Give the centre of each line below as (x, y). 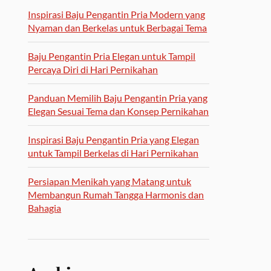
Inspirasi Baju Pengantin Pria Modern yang (117, 14)
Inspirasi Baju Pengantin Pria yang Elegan (114, 139)
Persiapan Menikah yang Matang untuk (110, 181)
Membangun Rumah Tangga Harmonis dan (116, 194)
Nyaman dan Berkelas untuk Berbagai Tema (118, 28)
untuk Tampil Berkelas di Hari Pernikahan (113, 153)
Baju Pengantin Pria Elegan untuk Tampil (112, 56)
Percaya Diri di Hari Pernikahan (93, 69)
